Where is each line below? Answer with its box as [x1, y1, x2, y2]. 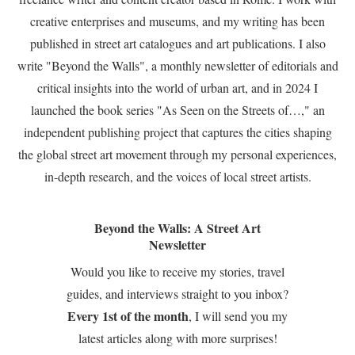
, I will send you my [189, 307, 288, 324]
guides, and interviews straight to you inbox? [67, 285, 288, 302]
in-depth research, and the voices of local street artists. [44, 168, 311, 185]
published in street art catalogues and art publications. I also [29, 35, 326, 52]
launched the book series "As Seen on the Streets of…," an [30, 101, 325, 118]
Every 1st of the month [67, 307, 189, 325]
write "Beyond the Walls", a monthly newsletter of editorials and [17, 57, 338, 74]
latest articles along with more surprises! [78, 330, 277, 346]
